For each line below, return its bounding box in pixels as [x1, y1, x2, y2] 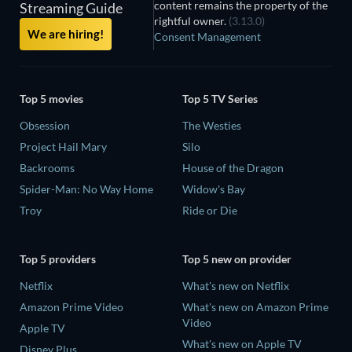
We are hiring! [27, 26, 104, 41]
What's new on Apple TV [182, 336, 302, 350]
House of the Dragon [182, 161, 284, 175]
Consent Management [154, 29, 262, 43]
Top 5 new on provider [182, 251, 291, 266]
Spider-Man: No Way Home [20, 182, 153, 196]
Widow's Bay [182, 182, 245, 196]
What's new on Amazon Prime [182, 299, 328, 313]
